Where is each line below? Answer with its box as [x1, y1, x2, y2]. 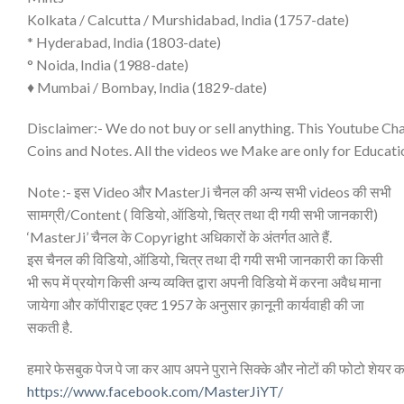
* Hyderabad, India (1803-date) [27, 32, 221, 50]
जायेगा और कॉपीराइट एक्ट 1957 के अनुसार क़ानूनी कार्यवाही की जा [27, 296, 364, 314]
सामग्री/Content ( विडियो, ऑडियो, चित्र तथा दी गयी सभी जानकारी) [27, 206, 378, 224]
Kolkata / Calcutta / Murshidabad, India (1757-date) [27, 10, 349, 28]
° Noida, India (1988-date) [27, 55, 188, 73]
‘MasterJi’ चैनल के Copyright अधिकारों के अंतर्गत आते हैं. [27, 228, 332, 246]
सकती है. [27, 318, 72, 336]
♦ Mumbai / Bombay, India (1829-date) [27, 78, 267, 96]
